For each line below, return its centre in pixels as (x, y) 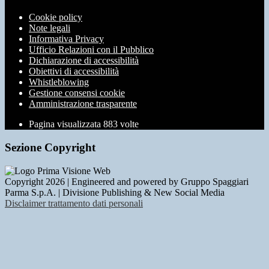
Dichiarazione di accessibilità (84, 61)
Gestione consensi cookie (77, 93)
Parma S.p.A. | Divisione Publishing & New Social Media (115, 192)
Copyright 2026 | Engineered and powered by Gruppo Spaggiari (127, 181)
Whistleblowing (59, 82)
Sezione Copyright (50, 148)
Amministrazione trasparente (83, 104)
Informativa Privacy (66, 39)
